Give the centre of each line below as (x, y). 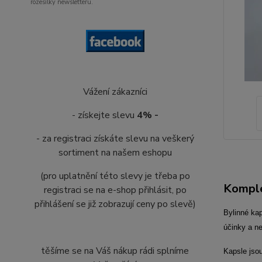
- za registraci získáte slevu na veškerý (115, 139)
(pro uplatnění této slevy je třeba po (115, 176)
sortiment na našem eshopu (115, 153)
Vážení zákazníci (115, 92)
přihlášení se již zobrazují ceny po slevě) (115, 204)
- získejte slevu (104, 115)
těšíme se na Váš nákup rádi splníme (115, 251)
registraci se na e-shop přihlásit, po (115, 190)
